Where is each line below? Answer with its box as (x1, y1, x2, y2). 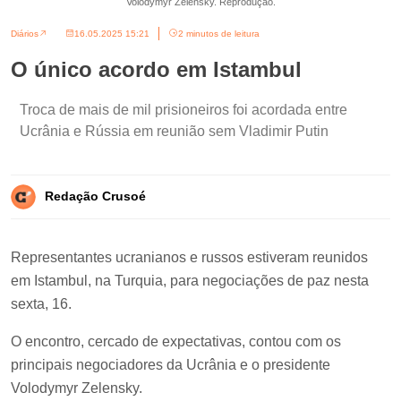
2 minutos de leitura (178, 28, 260, 38)
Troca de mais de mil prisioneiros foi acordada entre (20, 101, 347, 117)
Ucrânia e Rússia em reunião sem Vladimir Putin (20, 123, 328, 139)
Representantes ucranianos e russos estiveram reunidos (11, 249, 368, 265)
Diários (11, 28, 38, 38)
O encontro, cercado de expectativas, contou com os (11, 333, 341, 349)
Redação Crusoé (45, 189, 146, 204)
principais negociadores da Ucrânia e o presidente (11, 356, 330, 372)
